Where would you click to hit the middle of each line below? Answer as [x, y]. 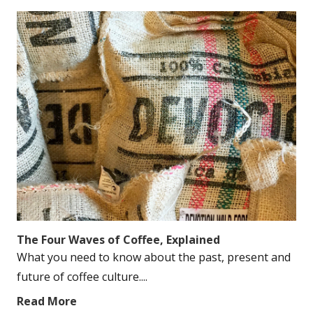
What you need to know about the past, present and [154, 257]
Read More [47, 301]
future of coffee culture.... [82, 277]
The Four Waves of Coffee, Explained [118, 240]
